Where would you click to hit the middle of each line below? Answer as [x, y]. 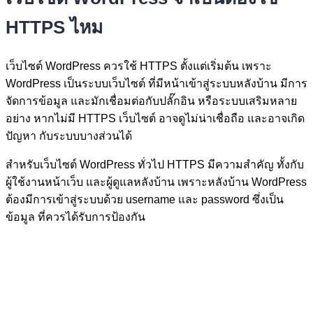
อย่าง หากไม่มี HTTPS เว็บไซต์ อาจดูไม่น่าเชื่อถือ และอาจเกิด [155, 119]
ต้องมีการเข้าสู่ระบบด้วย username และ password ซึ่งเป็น [145, 200]
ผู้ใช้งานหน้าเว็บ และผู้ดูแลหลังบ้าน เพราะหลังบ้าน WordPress [156, 182]
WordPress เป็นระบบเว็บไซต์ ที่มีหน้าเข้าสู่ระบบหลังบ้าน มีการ [156, 84]
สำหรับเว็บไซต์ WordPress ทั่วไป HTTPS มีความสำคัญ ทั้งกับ [155, 165]
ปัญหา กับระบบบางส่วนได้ [69, 136]
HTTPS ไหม [54, 28]
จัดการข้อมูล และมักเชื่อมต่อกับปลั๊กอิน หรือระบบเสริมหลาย [151, 101]
